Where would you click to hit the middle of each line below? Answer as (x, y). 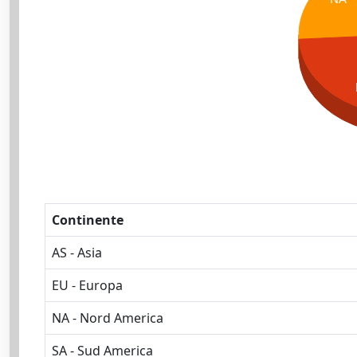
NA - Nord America (108, 318)
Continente (88, 220)
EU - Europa (87, 285)
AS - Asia (77, 253)
